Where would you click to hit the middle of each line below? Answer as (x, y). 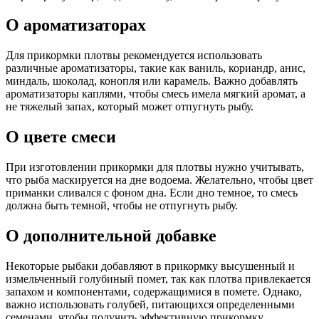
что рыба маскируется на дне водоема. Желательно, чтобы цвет (159, 180)
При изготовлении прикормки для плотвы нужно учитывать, (155, 167)
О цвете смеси (61, 137)
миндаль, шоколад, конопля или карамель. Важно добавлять (152, 81)
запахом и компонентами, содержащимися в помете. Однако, (154, 292)
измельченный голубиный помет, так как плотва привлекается (158, 279)
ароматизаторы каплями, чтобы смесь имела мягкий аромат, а (156, 94)
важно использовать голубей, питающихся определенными (150, 304)
